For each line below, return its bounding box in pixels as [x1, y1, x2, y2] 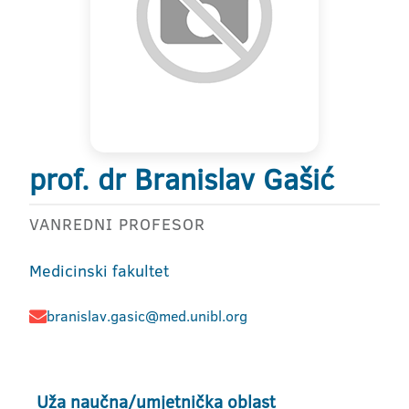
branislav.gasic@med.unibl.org [47, 306, 247, 326]
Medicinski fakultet [29, 259, 169, 282]
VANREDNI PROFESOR [29, 213, 205, 236]
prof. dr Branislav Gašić [29, 159, 334, 199]
